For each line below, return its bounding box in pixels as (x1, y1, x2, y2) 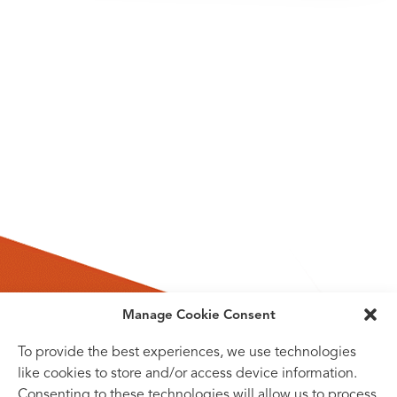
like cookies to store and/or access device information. (18, 364, 357, 382)
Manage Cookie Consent (121, 306, 276, 323)
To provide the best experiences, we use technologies (18, 343, 356, 361)
